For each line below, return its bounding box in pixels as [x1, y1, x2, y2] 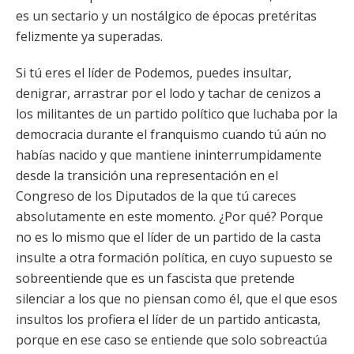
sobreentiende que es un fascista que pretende [16, 269, 295, 287]
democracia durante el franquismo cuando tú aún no [16, 126, 326, 143]
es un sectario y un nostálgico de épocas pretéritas [16, 7, 317, 24]
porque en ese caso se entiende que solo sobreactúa [16, 331, 327, 348]
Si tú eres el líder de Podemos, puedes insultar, [16, 64, 292, 81]
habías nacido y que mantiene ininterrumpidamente [16, 146, 322, 164]
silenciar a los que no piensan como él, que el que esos [16, 290, 337, 307]
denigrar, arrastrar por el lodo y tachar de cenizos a [16, 85, 321, 102]
